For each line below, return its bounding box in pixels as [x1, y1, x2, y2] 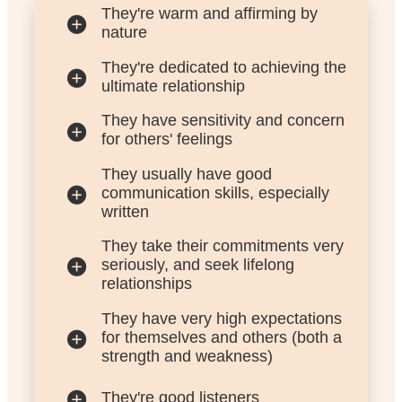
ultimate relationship [100, 76, 245, 95]
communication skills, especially [100, 183, 329, 202]
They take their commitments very [100, 237, 344, 256]
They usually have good [100, 164, 272, 183]
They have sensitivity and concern [100, 111, 345, 130]
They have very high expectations [100, 309, 342, 328]
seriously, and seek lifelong [100, 256, 294, 275]
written [100, 202, 149, 221]
